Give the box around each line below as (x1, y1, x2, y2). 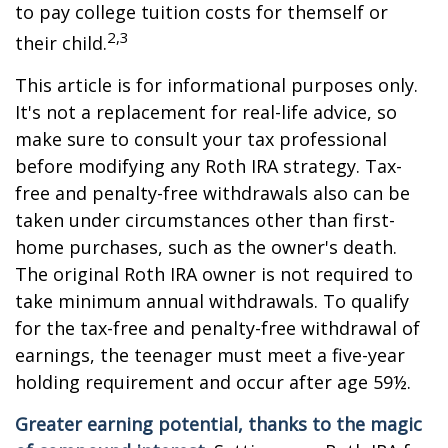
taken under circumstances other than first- (15, 208, 395, 232)
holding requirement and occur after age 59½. (15, 370, 411, 394)
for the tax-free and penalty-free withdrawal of (15, 316, 420, 340)
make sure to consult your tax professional (15, 127, 387, 151)
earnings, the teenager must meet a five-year (15, 343, 405, 367)
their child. (15, 31, 107, 55)
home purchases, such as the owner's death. (15, 235, 397, 259)
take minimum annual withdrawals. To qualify (15, 289, 409, 313)
